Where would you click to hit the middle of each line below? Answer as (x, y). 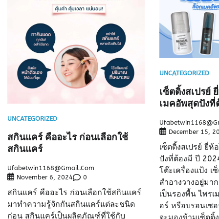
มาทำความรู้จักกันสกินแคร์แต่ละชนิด (71, 204)
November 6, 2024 (45, 177)
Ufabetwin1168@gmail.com (51, 168)
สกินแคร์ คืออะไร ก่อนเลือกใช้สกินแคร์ (74, 193)
